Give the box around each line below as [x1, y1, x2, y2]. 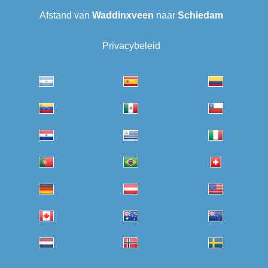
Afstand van [39, 10, 92, 21]
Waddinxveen [92, 10, 154, 21]
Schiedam [177, 10, 223, 21]
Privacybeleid [102, 41, 160, 51]
